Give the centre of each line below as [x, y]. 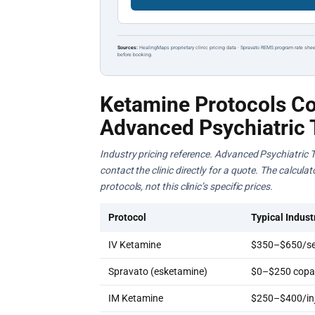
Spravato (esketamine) [158, 271]
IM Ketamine [136, 298]
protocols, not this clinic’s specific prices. [186, 186]
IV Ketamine [135, 245]
